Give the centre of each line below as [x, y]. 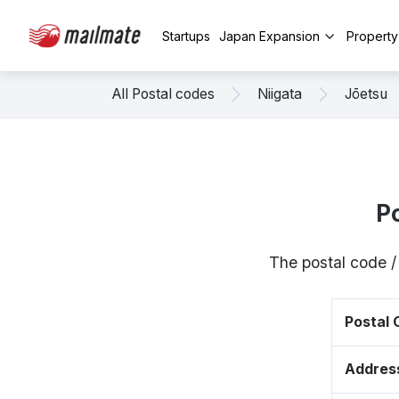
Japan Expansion [269, 36]
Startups [186, 36]
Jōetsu [366, 94]
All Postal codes [163, 94]
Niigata [280, 94]
